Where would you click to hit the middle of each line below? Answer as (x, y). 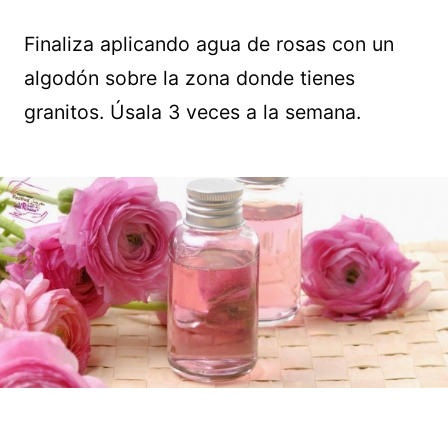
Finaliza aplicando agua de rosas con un (209, 44)
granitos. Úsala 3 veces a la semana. (192, 112)
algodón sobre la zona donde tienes (189, 78)
